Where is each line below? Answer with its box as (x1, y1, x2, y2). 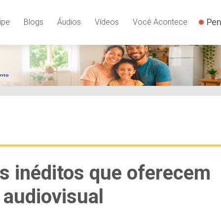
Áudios (57, 17, 81, 27)
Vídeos (94, 17, 119, 27)
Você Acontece (132, 17, 187, 27)
